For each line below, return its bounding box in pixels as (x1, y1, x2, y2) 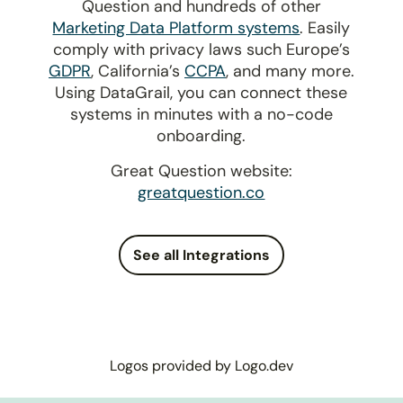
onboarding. (157, 124, 246, 147)
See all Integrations (133, 245, 270, 264)
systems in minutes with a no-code (69, 103, 333, 125)
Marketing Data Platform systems (52, 16, 300, 39)
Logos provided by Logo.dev (110, 355, 293, 375)
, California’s (90, 59, 184, 82)
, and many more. (225, 59, 354, 82)
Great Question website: (110, 159, 292, 182)
